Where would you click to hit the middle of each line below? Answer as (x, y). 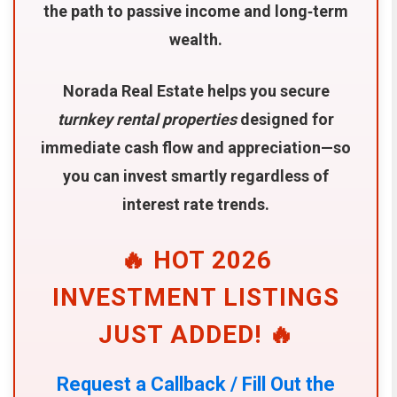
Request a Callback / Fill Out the (196, 384)
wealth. (196, 39)
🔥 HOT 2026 (196, 260)
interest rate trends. (196, 204)
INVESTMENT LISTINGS (196, 297)
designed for (286, 119)
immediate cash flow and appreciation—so (196, 147)
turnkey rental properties (148, 119)
